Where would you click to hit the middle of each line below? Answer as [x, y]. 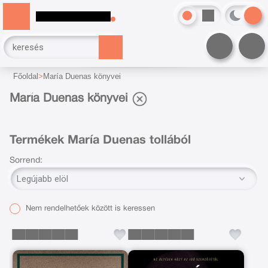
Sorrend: [26, 161]
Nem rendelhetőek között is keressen [89, 208]
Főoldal [26, 76]
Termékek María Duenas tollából [100, 141]
